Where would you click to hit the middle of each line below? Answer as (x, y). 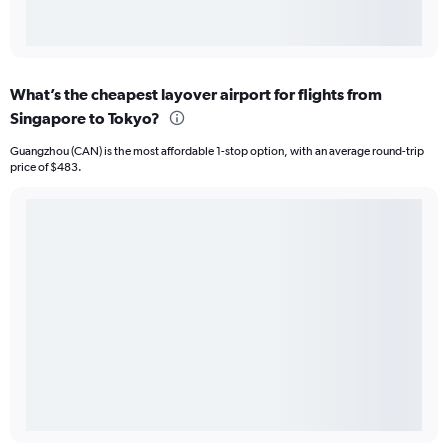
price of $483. (46, 166)
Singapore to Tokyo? (85, 117)
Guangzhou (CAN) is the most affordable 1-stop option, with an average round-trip (217, 150)
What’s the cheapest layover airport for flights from (196, 93)
